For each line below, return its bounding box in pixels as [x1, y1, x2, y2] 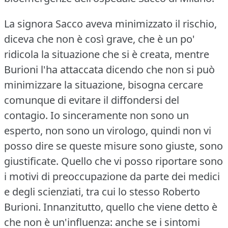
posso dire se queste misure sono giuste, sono [4, 138, 223, 153]
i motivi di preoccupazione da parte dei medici [4, 169, 220, 183]
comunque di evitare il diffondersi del [4, 93, 179, 107]
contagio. [4, 108, 48, 122]
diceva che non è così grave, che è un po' [4, 32, 195, 46]
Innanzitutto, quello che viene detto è [43, 199, 217, 214]
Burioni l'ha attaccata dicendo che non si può [4, 62, 215, 76]
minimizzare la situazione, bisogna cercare [4, 77, 203, 92]
